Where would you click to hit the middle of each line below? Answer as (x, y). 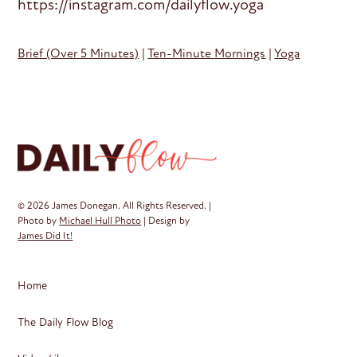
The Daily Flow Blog (66, 322)
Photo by (39, 220)
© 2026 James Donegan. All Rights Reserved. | (115, 205)
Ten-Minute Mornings (207, 53)
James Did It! (45, 235)
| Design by (166, 220)
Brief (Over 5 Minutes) (78, 53)
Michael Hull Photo (100, 220)
